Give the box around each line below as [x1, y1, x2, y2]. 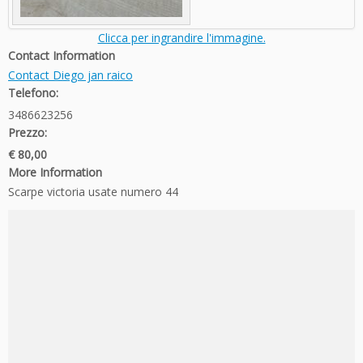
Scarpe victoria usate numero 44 [8, 183, 178, 199]
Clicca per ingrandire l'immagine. [97, 29, 266, 45]
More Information [8, 164, 102, 180]
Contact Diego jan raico [8, 66, 133, 83]
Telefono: [8, 84, 58, 100]
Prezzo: [8, 124, 47, 140]
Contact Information [8, 47, 115, 63]
